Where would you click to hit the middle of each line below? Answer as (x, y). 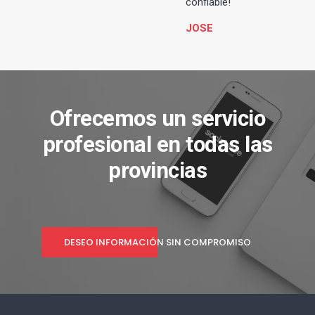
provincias (157, 171)
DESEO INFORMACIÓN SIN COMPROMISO (157, 243)
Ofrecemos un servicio (157, 119)
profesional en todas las (157, 145)
